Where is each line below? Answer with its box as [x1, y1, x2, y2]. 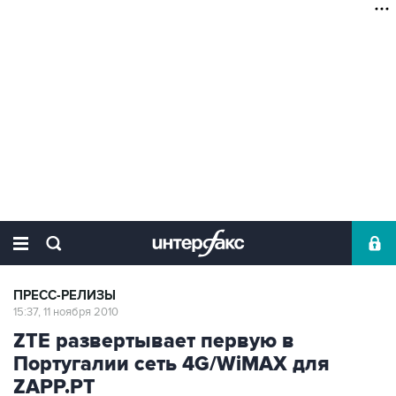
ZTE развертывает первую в [13, 329, 294, 354]
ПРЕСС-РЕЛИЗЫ [13, 287, 116, 304]
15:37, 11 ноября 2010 [13, 305, 118, 319]
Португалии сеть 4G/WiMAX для [13, 352, 330, 377]
